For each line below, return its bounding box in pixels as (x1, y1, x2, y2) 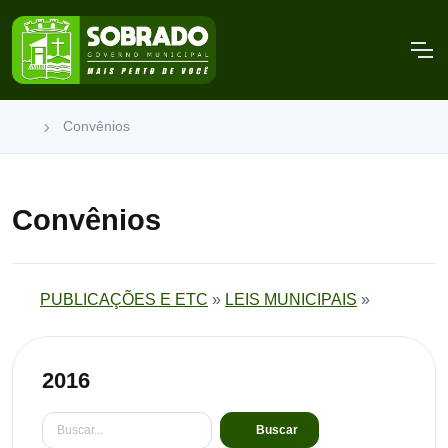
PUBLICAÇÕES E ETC (40, 291, 208, 308)
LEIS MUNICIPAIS (225, 291, 357, 308)
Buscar (255, 423, 298, 438)
